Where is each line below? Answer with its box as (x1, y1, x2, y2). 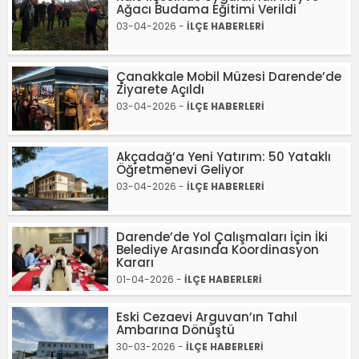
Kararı (116, 254, 154, 271)
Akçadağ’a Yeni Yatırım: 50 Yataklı (116, 148, 331, 165)
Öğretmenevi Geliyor (116, 161, 244, 178)
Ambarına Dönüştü (116, 321, 235, 338)
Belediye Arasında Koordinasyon (116, 241, 319, 258)
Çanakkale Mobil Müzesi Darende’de (116, 68, 341, 85)
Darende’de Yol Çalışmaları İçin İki (116, 228, 328, 245)
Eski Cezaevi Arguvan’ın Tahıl (116, 309, 297, 325)
